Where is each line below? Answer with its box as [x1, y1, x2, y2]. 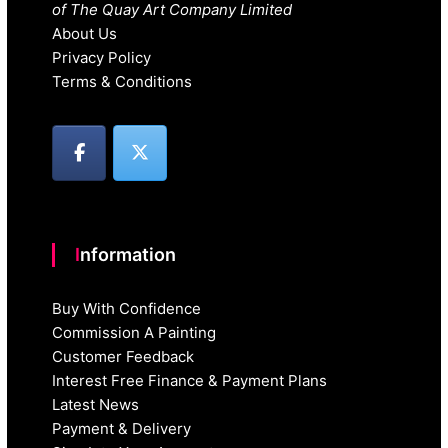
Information [80, 244, 177, 266]
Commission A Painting [52, 323, 217, 343]
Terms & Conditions [52, 71, 193, 91]
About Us [52, 23, 118, 43]
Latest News [52, 395, 140, 415]
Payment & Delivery [52, 419, 192, 439]
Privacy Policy [52, 47, 152, 67]
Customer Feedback [52, 347, 195, 367]
